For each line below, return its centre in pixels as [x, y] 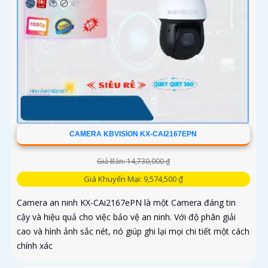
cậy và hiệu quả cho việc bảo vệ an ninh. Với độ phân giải [126, 217]
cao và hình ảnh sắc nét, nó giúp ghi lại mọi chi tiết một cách [133, 232]
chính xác [35, 246]
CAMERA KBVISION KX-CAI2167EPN [133, 134]
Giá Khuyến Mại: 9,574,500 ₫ [133, 179]
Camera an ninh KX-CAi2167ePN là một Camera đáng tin [126, 203]
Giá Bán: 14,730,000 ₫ [133, 162]
